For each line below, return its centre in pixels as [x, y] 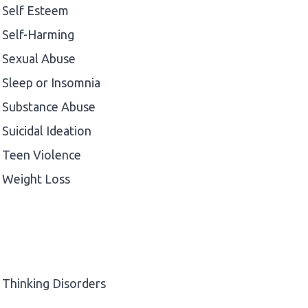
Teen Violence [42, 154]
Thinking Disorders [54, 283]
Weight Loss [36, 178]
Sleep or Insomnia [51, 82]
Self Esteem [35, 10]
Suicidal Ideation [47, 130]
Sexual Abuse [39, 58]
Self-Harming [38, 34]
